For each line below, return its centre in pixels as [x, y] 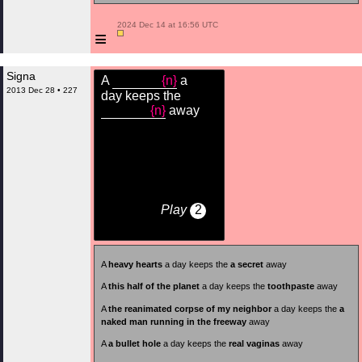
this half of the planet [154, 286]
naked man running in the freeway [174, 321]
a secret [247, 265]
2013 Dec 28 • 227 [42, 90]
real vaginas [254, 343]
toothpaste [291, 286]
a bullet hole [135, 343]
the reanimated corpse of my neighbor [190, 308]
